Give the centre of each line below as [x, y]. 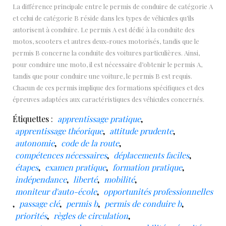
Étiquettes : [34, 119]
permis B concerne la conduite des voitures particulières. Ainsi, [106, 52]
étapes [27, 167]
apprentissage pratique [99, 119]
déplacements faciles [151, 155]
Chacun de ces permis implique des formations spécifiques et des [108, 87]
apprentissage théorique [59, 131]
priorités [31, 215]
